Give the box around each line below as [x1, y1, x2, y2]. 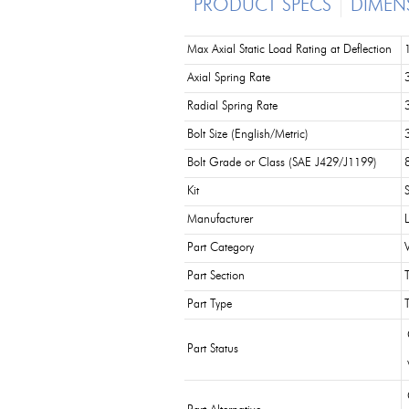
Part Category [187, 242, 254, 254]
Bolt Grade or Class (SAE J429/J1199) [187, 157, 377, 169]
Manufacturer [187, 214, 253, 225]
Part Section [187, 270, 245, 282]
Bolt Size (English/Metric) [187, 129, 309, 141]
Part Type [187, 299, 232, 310]
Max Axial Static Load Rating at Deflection [187, 44, 392, 56]
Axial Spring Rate [187, 72, 270, 84]
